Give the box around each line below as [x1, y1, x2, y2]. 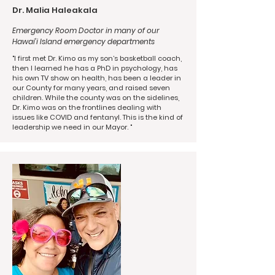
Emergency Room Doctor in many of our [12, 25, 160, 36]
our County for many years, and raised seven [12, 83, 170, 93]
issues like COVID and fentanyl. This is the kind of [12, 112, 183, 122]
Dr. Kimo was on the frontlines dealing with [12, 103, 161, 112]
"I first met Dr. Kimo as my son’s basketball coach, [12, 53, 182, 63]
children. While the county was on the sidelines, [12, 93, 179, 103]
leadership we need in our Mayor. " [12, 122, 132, 132]
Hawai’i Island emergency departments [12, 36, 155, 47]
